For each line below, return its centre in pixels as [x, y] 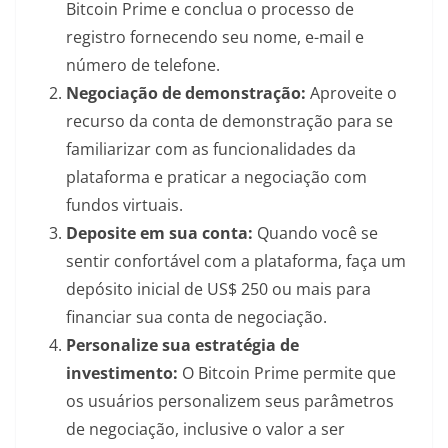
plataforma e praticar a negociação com [216, 176]
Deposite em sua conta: [159, 232]
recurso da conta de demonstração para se [229, 120]
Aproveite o [351, 92]
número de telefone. [143, 64]
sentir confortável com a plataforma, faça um [236, 260]
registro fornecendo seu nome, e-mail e [215, 36]
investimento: [122, 372]
